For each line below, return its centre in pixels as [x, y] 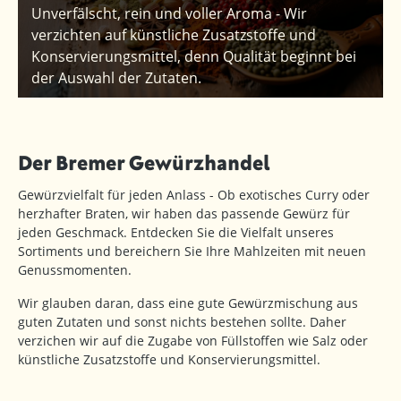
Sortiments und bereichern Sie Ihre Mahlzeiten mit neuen [192, 251]
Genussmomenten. [75, 269]
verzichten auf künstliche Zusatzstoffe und [174, 34]
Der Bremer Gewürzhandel [144, 162]
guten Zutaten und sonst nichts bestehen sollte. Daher [182, 321]
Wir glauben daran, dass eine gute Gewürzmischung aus [188, 303]
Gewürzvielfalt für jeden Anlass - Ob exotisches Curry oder [194, 194]
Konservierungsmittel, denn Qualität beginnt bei [194, 56]
